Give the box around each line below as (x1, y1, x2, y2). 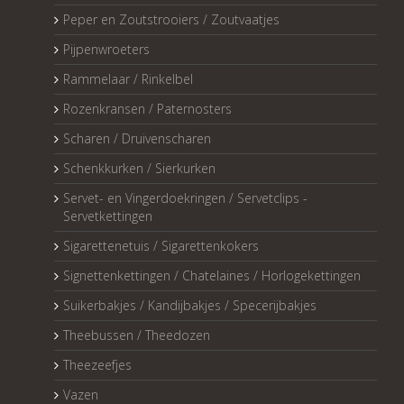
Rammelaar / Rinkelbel (63, 70, 193, 88)
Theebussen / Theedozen (63, 326, 210, 344)
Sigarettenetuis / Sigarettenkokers (63, 237, 259, 255)
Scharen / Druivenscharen (63, 130, 211, 148)
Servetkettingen (63, 207, 152, 225)
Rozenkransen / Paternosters (63, 100, 232, 118)
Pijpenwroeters (63, 41, 150, 59)
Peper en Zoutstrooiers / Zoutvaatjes (63, 11, 280, 29)
